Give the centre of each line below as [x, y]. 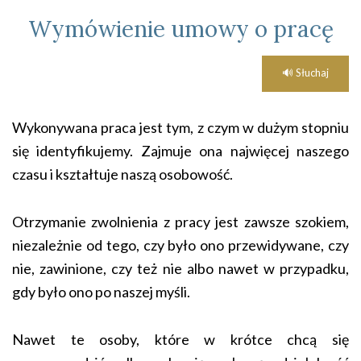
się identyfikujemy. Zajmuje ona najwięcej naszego [180, 151]
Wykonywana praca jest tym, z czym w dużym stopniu [180, 127]
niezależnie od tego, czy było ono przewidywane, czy [180, 245]
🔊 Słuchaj [305, 73]
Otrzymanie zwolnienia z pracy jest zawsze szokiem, [180, 222]
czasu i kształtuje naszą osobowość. [122, 174]
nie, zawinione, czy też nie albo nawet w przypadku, [180, 268]
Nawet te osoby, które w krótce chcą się [180, 339]
